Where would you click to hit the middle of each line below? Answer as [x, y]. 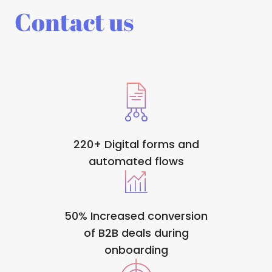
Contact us [74, 22]
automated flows [136, 161]
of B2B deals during [136, 233]
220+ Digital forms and [136, 144]
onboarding [136, 250]
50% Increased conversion [136, 216]
